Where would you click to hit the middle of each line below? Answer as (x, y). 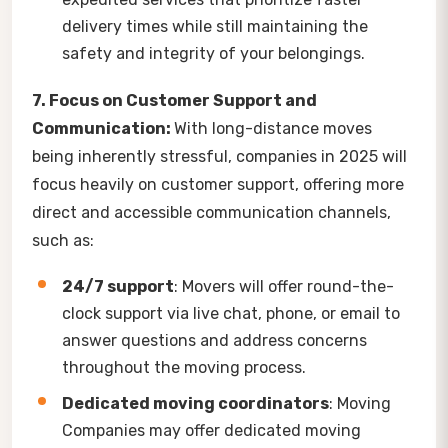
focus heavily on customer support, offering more (218, 184)
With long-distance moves (273, 128)
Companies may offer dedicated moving (211, 430)
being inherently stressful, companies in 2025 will (219, 156)
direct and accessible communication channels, (211, 212)
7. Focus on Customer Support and (174, 100)
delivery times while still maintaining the (215, 26)
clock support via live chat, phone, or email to (231, 313)
